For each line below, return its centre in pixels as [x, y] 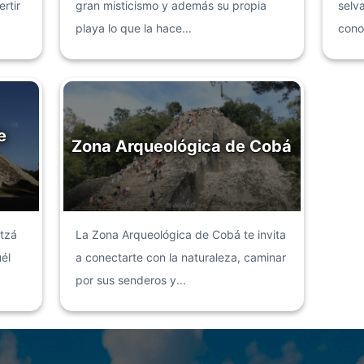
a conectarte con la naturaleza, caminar [181, 257]
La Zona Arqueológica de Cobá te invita [181, 234]
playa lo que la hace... [134, 28]
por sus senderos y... [131, 279]
